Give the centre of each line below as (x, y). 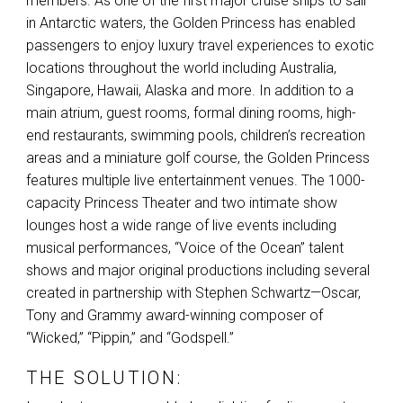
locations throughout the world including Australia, (181, 68)
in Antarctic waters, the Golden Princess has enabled (191, 23)
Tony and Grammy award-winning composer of (175, 316)
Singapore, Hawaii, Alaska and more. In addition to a (190, 91)
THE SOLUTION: (104, 378)
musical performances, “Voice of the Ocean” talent (185, 248)
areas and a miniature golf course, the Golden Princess (198, 158)
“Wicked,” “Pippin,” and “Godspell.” (130, 338)
